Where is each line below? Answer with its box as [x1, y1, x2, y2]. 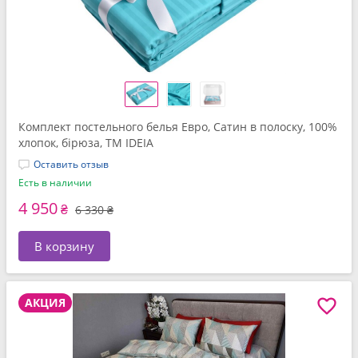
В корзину [34, 238, 94, 254]
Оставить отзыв [34, 157, 109, 171]
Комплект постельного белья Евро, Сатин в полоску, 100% [18, 119, 337, 134]
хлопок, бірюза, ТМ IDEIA [18, 135, 153, 150]
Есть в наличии [18, 176, 92, 189]
